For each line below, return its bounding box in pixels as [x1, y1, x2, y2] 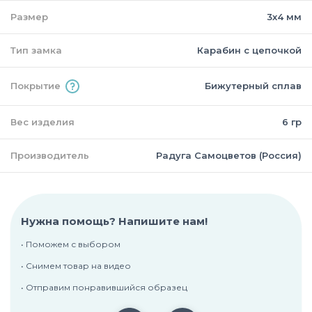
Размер [10, 10, 48, 22]
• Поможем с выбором [21, 238, 120, 249]
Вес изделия [10, 116, 75, 127]
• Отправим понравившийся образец [21, 281, 187, 292]
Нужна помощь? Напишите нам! [21, 214, 208, 228]
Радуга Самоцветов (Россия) [156, 149, 302, 161]
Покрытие [10, 80, 61, 92]
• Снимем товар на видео [21, 260, 131, 271]
